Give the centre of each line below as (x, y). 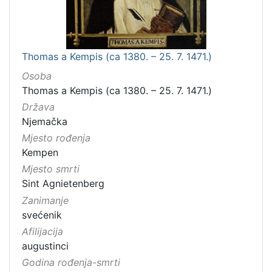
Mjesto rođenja (56, 138)
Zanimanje (45, 200)
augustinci (45, 246)
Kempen (40, 153)
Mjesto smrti (51, 169)
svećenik (42, 215)
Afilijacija (42, 231)
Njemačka (45, 122)
